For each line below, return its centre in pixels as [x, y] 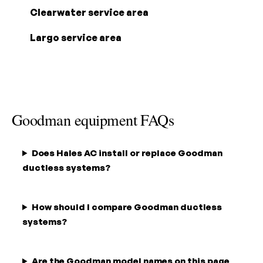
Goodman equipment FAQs [93, 119]
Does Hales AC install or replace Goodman [127, 153]
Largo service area [76, 38]
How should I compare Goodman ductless [127, 207]
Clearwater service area [89, 12]
